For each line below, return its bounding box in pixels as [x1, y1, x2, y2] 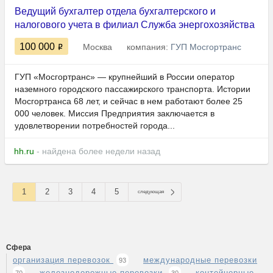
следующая [138, 189, 164, 195]
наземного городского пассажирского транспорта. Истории [15, 84, 250, 94]
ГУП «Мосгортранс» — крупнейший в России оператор [15, 72, 235, 82]
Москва [83, 42, 112, 52]
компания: [127, 42, 171, 52]
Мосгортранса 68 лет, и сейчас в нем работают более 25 [15, 96, 243, 107]
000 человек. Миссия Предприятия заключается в [15, 108, 214, 119]
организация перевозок [13, 255, 113, 265]
